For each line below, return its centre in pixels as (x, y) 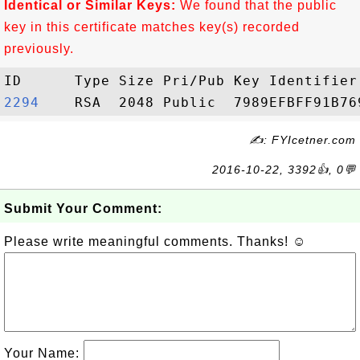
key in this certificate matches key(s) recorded (152, 27)
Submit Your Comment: (83, 209)
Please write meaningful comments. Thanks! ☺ (155, 241)
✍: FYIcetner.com (303, 140)
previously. (39, 49)
